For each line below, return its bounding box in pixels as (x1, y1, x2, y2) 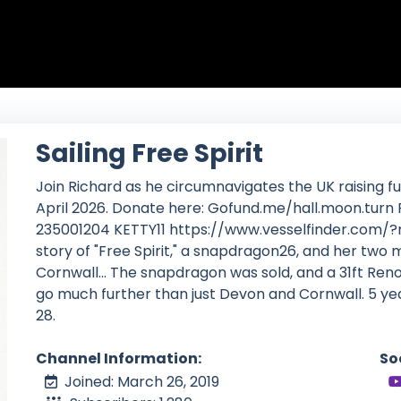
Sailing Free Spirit (36, 136, 263, 172)
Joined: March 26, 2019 (64, 371, 219, 392)
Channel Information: (36, 347, 201, 369)
